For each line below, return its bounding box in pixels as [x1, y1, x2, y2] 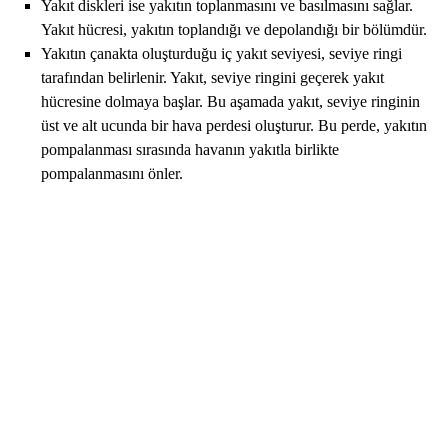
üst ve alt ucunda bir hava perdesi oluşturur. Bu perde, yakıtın [41, 117, 428, 135]
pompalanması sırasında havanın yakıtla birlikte [41, 141, 340, 159]
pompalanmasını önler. [41, 165, 184, 183]
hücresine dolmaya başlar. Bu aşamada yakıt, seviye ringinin [41, 93, 421, 111]
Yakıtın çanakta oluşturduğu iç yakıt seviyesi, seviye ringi [41, 45, 403, 63]
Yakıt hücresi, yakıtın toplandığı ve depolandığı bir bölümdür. [41, 21, 428, 39]
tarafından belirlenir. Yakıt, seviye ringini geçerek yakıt [41, 69, 385, 87]
